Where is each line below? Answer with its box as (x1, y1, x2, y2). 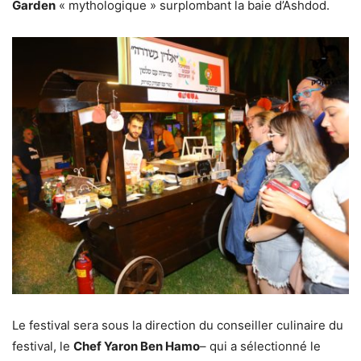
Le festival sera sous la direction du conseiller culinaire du (12, 317, 343, 333)
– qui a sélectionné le (200, 338, 321, 354)
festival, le (12, 338, 73, 354)
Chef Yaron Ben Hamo (73, 338, 200, 354)
